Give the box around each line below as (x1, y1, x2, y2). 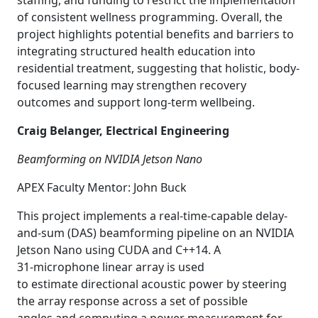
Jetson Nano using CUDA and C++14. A (17, 242, 221, 258)
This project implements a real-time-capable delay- (17, 208, 287, 224)
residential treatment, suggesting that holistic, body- (17, 60, 300, 76)
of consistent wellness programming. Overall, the (17, 9, 283, 25)
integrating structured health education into (17, 43, 256, 59)
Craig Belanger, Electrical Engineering (17, 123, 229, 138)
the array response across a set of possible (17, 293, 248, 309)
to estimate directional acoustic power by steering (17, 276, 287, 292)
